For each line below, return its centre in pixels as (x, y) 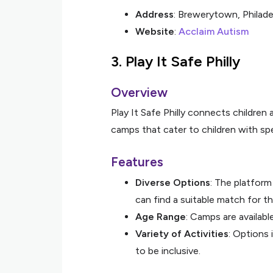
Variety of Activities (182, 234)
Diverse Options (173, 183)
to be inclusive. (168, 251)
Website (155, 31)
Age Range (161, 217)
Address (154, 14)
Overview (139, 92)
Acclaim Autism (214, 31)
